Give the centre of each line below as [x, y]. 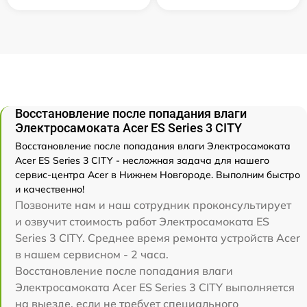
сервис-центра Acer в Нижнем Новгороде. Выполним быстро [158, 175]
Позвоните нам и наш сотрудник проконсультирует [153, 205]
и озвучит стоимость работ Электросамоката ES [142, 221]
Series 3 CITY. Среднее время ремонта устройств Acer [158, 238]
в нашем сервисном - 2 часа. [92, 254]
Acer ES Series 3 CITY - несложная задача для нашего [142, 160]
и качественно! [50, 189]
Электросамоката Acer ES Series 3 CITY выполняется [155, 287]
